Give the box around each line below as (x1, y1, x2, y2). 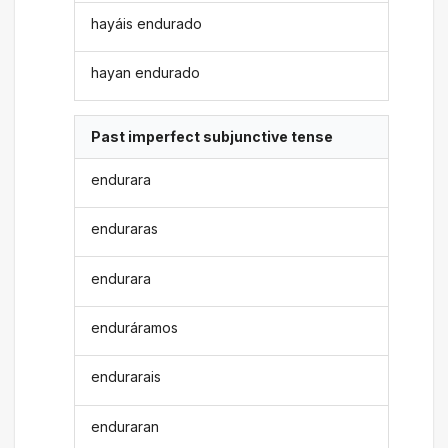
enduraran (91, 417, 160, 435)
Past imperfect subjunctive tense (91, 128, 334, 146)
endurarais (91, 368, 162, 386)
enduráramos (91, 318, 179, 336)
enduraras (91, 220, 159, 238)
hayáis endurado (91, 14, 203, 32)
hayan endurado (91, 64, 201, 82)
